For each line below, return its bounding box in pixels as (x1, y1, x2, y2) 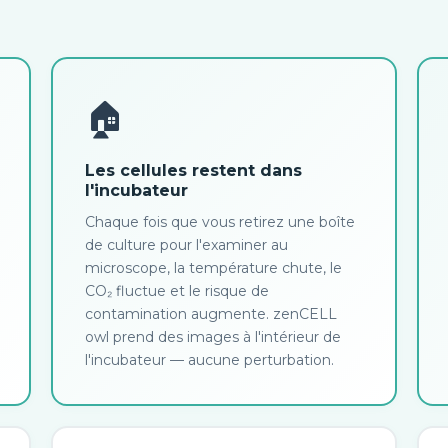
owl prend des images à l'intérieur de (85, 328, 342, 346)
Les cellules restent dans (85, 161, 303, 180)
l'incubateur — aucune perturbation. (85, 351, 335, 369)
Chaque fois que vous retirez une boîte (85, 213, 356, 231)
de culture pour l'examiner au (85, 236, 289, 254)
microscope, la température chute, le (85, 259, 343, 277)
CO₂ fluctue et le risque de (85, 282, 270, 300)
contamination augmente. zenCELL (85, 305, 338, 323)
